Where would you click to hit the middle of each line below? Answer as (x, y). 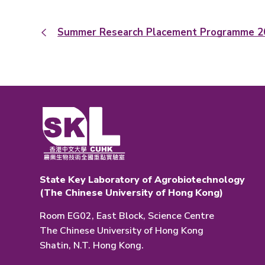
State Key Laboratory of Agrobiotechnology (143, 180)
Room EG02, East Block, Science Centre (127, 216)
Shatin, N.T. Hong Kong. (92, 245)
